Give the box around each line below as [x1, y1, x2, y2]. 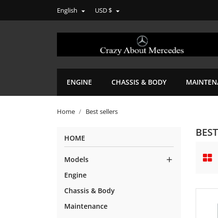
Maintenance [64, 201, 108, 211]
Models [64, 155, 89, 164]
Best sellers [86, 107, 118, 116]
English [57, 6, 77, 15]
